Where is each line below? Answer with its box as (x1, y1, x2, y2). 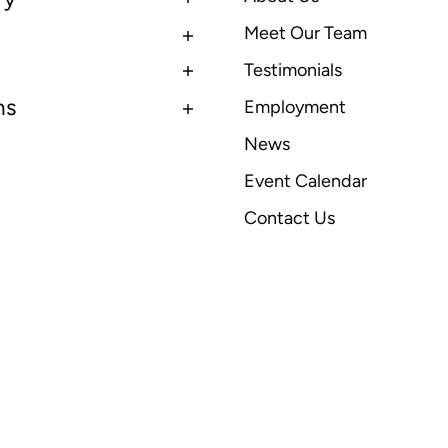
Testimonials (244, 58, 342, 81)
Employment (244, 95, 346, 118)
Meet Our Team (244, 21, 367, 44)
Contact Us (244, 206, 335, 229)
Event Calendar (244, 169, 367, 192)
